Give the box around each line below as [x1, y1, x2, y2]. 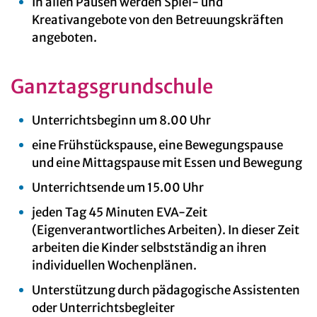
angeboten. [32, 29, 97, 45]
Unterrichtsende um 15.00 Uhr [32, 179, 204, 195]
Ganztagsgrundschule [11, 74, 213, 98]
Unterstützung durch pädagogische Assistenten [32, 282, 300, 298]
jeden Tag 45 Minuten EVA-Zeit [32, 204, 207, 220]
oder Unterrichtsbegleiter [32, 299, 175, 316]
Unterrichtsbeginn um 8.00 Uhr [32, 112, 211, 128]
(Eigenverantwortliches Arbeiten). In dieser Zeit [32, 221, 299, 238]
